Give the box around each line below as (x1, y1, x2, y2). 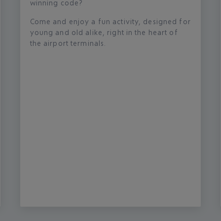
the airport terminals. (30, 38, 107, 47)
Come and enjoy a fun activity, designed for (30, 17, 191, 26)
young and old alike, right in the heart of (30, 28, 178, 37)
